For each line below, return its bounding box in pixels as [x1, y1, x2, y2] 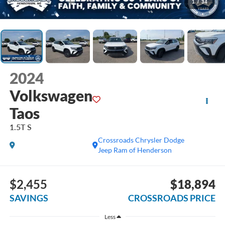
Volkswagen [9, 86, 92, 105]
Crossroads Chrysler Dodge [97, 136, 184, 145]
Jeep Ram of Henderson [97, 146, 172, 155]
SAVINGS [9, 192, 48, 203]
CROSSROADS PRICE [128, 192, 216, 203]
